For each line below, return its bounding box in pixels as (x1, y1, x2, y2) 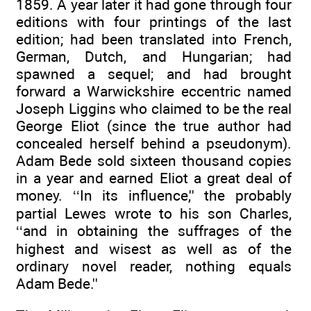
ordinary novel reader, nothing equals (16, 257, 292, 275)
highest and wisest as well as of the (16, 239, 292, 258)
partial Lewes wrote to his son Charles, (16, 204, 292, 222)
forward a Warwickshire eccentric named (16, 82, 292, 100)
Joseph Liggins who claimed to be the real (16, 99, 292, 117)
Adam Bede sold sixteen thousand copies (16, 151, 292, 169)
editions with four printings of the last (16, 12, 292, 31)
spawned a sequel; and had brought (16, 65, 292, 83)
